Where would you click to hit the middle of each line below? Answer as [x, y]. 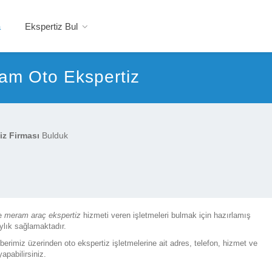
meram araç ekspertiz [42, 215]
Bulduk [54, 135]
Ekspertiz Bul [51, 26]
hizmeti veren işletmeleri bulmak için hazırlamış [166, 215]
